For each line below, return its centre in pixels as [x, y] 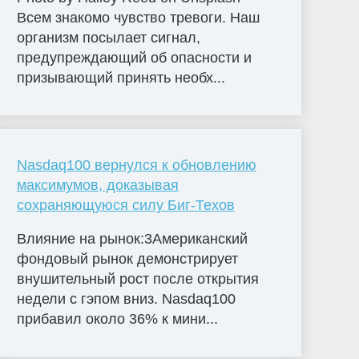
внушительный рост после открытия [137, 279]
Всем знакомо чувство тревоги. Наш [138, 18]
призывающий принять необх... [121, 78]
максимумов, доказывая [97, 186]
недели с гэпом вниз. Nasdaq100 [126, 299]
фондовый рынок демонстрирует [127, 259]
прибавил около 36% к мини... [117, 319]
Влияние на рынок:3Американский [132, 239]
